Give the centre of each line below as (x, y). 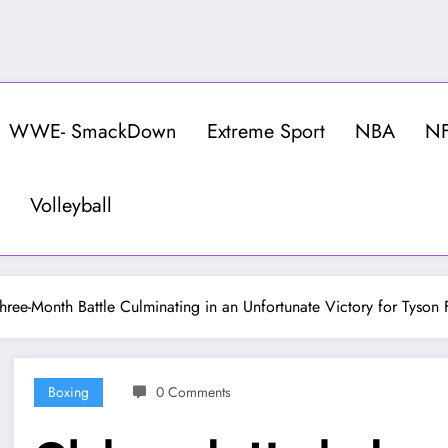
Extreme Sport (265, 131)
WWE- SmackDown (92, 131)
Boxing (69, 391)
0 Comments (194, 391)
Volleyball (70, 205)
